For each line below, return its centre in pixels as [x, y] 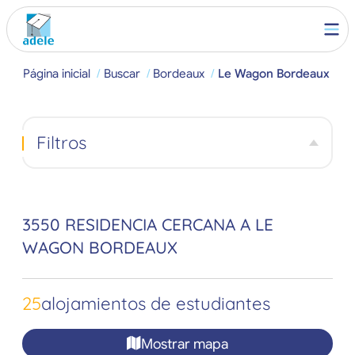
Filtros [61, 142]
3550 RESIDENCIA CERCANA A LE [148, 225]
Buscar [122, 73]
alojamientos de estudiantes [156, 304]
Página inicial [57, 73]
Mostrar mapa [185, 344]
